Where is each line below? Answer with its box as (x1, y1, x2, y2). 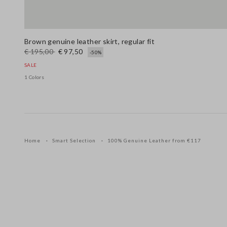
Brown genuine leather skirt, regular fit (24, 36, 155, 46)
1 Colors (24, 73, 45, 80)
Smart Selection (52, 137, 97, 143)
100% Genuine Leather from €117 (107, 137, 201, 143)
